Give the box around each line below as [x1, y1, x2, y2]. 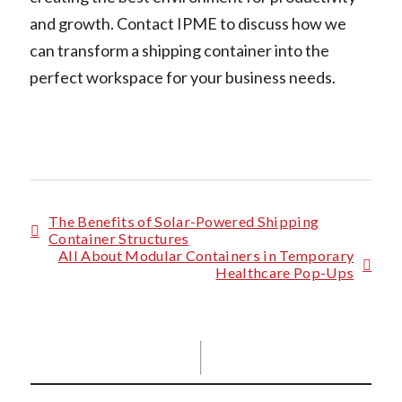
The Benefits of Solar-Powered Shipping [48, 212, 319, 230]
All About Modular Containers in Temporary [57, 246, 354, 264]
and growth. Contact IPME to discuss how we [29, 13, 346, 33]
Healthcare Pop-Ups [215, 263, 354, 281]
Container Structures [48, 229, 189, 247]
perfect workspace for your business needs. [29, 66, 336, 87]
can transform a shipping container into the [29, 39, 329, 60]
